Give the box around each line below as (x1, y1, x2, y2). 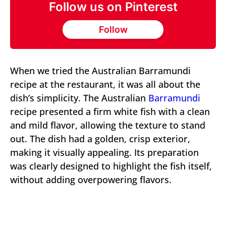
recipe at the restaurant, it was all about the (10, 78, 200, 90)
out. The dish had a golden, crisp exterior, (10, 133, 190, 145)
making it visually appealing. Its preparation (10, 146, 199, 158)
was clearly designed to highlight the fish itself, (10, 160, 212, 172)
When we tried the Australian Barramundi (10, 65, 191, 77)
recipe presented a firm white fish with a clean (10, 105, 210, 118)
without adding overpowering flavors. (10, 174, 172, 186)
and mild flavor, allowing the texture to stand (10, 119, 205, 131)
